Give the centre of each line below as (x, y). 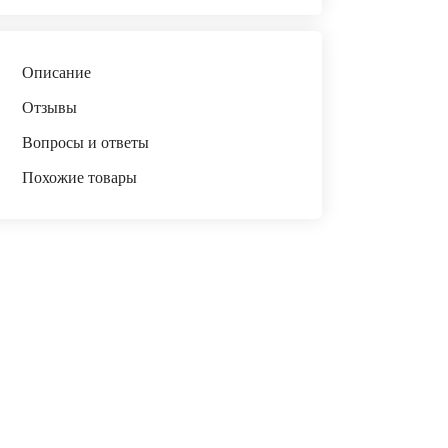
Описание (56, 72)
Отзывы (49, 107)
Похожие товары (79, 177)
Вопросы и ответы (85, 142)
